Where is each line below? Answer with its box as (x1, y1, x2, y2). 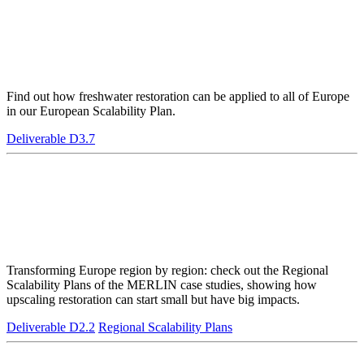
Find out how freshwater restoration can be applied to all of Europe (6, 89, 349, 103)
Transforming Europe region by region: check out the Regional (6, 262, 328, 277)
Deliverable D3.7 (6, 131, 95, 145)
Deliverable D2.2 (6, 319, 95, 334)
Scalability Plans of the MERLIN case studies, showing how (6, 277, 317, 292)
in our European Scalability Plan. (6, 103, 175, 118)
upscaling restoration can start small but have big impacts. (6, 292, 300, 306)
